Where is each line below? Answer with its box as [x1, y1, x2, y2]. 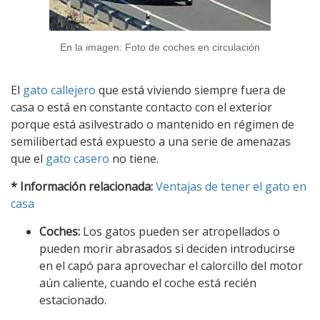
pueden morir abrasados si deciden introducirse [39, 240, 295, 256]
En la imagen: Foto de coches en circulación [60, 41, 260, 54]
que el [11, 150, 46, 166]
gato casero [46, 150, 109, 166]
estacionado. [39, 291, 106, 308]
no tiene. [109, 150, 159, 166]
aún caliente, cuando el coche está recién [39, 274, 256, 291]
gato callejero [23, 81, 96, 98]
